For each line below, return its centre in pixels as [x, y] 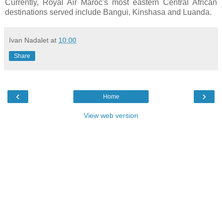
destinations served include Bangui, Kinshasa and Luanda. [108, 12]
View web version [111, 116]
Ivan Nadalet [29, 40]
